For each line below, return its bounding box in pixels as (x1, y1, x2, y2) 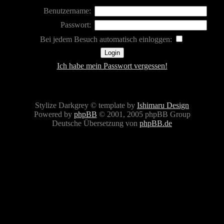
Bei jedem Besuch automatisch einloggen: (40, 35, 174, 43)
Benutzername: (43, 6, 91, 15)
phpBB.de (139, 119, 172, 127)
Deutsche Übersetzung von (52, 119, 139, 127)
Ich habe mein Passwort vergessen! (56, 61, 167, 70)
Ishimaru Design (137, 101, 189, 109)
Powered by (33, 110, 74, 118)
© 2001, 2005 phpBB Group (96, 110, 190, 118)
